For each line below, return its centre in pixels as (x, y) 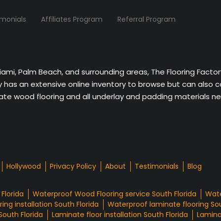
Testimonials (157, 166)
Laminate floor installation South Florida (120, 215)
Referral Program (147, 19)
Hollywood (24, 166)
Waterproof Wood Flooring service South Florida (114, 194)
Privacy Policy (73, 166)
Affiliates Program (72, 19)
